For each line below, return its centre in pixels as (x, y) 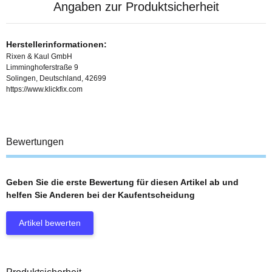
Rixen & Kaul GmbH (39, 57)
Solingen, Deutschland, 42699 (56, 79)
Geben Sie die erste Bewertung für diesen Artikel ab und (122, 182)
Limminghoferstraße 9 (42, 68)
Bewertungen (35, 142)
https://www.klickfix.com (44, 90)
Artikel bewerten (50, 223)
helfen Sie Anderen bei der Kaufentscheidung (100, 195)
